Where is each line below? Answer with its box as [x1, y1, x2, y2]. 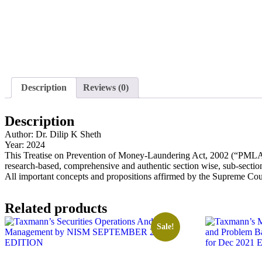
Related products [5, 200, 107, 216]
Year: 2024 [5, 139, 45, 150]
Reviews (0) [83, 82, 129, 92]
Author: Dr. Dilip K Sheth [5, 129, 101, 139]
